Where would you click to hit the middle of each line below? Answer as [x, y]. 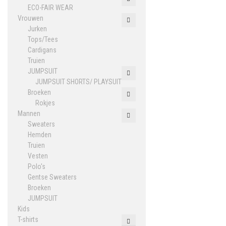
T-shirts [28, 219]
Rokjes [45, 103]
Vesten [38, 156]
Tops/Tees [43, 39]
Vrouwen [31, 18]
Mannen [29, 114]
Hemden [40, 135]
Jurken [37, 29]
